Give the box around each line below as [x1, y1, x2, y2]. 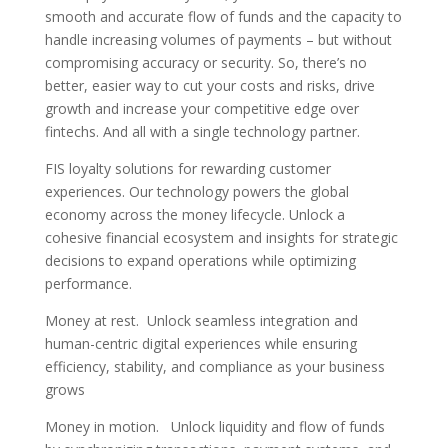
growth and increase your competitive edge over [44, 98, 359, 118]
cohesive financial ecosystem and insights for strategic [44, 227, 398, 247]
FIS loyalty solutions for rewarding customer [44, 158, 331, 178]
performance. [44, 273, 132, 293]
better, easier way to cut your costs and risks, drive [44, 75, 375, 95]
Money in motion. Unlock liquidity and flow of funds [44, 416, 385, 436]
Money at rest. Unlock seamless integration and [44, 310, 358, 330]
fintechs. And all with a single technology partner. [44, 121, 364, 141]
